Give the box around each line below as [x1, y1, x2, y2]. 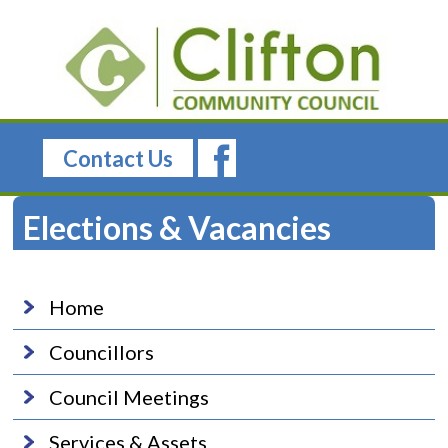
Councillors [49, 340, 155, 364]
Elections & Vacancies [23, 208, 332, 247]
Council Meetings [49, 385, 210, 409]
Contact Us [63, 145, 174, 172]
